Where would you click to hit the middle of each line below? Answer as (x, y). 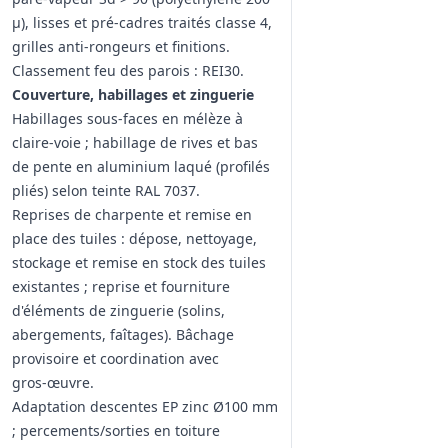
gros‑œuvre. (53, 382)
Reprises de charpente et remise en (132, 214)
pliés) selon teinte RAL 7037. (106, 190)
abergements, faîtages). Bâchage (123, 334)
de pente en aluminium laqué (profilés (141, 166)
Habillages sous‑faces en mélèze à (127, 118)
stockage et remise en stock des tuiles (139, 262)
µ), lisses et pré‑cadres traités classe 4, (142, 22)
